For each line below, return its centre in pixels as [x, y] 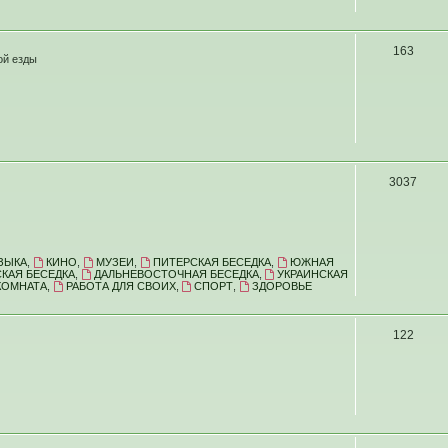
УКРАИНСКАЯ [313, 274]
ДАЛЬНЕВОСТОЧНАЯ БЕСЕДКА [176, 274]
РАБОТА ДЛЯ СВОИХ [120, 286]
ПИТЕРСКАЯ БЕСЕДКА [211, 262]
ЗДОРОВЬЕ [282, 286]
